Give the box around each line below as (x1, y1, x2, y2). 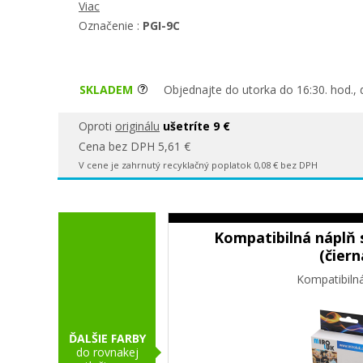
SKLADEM (79, 82, 136, 97)
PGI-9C (143, 18, 180, 33)
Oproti (79, 118, 115, 134)
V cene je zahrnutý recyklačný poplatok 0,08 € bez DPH (79, 159, 318, 172)
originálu (115, 118, 160, 134)
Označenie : (79, 18, 143, 33)
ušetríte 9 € (163, 118, 230, 134)
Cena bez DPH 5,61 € (79, 139, 190, 154)
